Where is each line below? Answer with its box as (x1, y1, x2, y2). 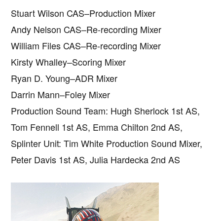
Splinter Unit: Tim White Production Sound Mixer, (11, 136, 203, 149)
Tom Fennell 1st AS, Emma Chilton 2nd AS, (11, 120, 183, 133)
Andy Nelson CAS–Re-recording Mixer (11, 22, 162, 36)
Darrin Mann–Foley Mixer (11, 87, 110, 101)
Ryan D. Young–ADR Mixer (11, 71, 118, 84)
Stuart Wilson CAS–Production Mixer (11, 6, 156, 19)
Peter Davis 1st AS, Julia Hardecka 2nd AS (11, 152, 181, 166)
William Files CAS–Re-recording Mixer (11, 38, 161, 52)
